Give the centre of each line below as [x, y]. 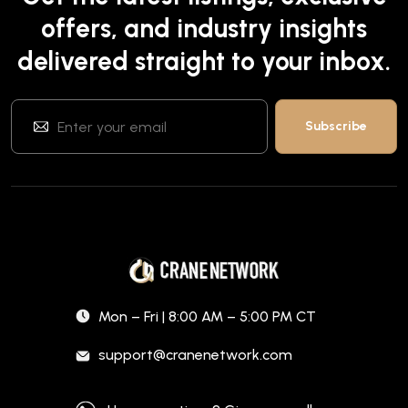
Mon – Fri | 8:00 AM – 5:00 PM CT [207, 317]
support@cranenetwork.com [195, 355]
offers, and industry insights [204, 29]
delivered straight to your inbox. [204, 61]
